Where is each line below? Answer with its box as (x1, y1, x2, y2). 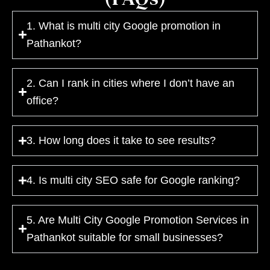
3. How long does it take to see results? (27, 134, 216, 146)
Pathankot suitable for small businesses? (27, 231, 224, 243)
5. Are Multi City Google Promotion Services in (27, 213, 250, 226)
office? (27, 94, 59, 107)
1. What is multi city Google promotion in (27, 19, 221, 32)
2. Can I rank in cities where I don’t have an (27, 77, 235, 89)
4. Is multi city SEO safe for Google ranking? (27, 174, 240, 186)
